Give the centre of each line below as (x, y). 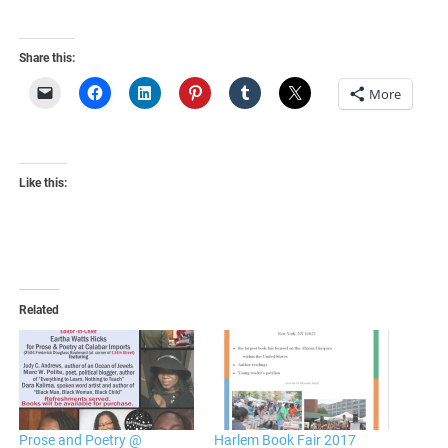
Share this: (47, 58)
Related (39, 310)
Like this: (43, 183)
